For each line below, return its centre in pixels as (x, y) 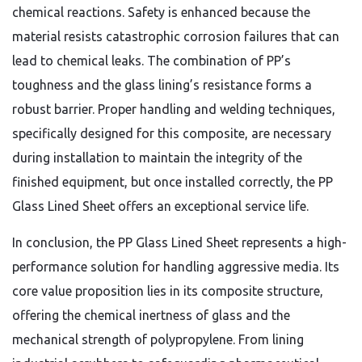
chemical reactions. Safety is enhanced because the (161, 12)
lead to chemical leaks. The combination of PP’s (152, 61)
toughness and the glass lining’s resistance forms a (162, 85)
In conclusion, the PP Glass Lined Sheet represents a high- (179, 242)
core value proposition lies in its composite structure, (168, 291)
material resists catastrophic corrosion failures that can (176, 36)
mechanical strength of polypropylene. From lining (158, 339)
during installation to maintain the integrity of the (157, 158)
